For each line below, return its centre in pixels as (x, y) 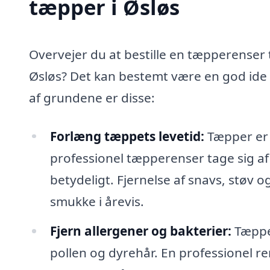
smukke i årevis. (97, 201)
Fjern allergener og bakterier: (140, 231)
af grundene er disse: (92, 97)
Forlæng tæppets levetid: (127, 136)
